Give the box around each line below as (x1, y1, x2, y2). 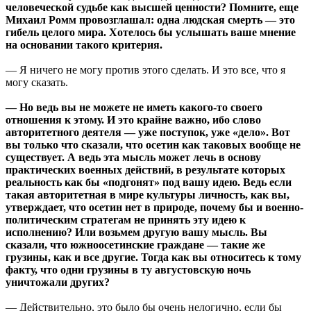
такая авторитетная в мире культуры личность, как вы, (6, 189, 289, 201)
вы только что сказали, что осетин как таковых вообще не (6, 139, 301, 151)
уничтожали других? (6, 276, 110, 289)
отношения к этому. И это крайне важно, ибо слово (6, 114, 261, 126)
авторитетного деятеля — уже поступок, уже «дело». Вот (6, 126, 290, 139)
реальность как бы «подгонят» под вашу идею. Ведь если (6, 176, 292, 189)
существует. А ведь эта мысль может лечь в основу (6, 151, 261, 164)
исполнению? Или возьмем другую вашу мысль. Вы (6, 226, 267, 239)
